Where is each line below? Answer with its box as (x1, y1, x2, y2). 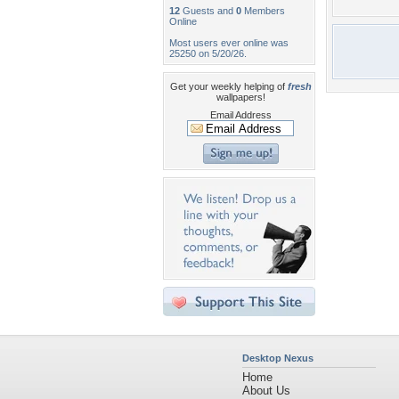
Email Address (209, 110, 272, 120)
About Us (242, 384, 290, 397)
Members (241, 5, 285, 16)
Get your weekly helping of (169, 81, 288, 92)
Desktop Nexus (242, 353, 313, 363)
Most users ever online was (169, 37, 289, 48)
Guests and (180, 5, 236, 16)
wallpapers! (216, 92, 265, 102)
